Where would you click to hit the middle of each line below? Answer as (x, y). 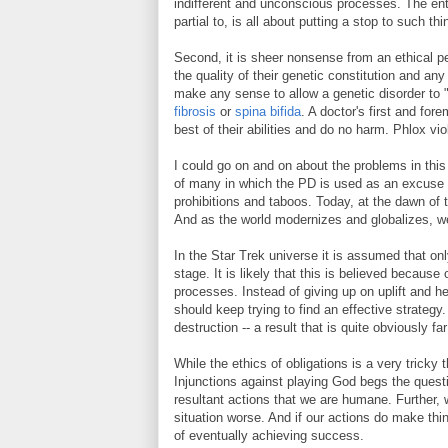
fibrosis (195, 111)
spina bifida (268, 111)
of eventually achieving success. (269, 435)
